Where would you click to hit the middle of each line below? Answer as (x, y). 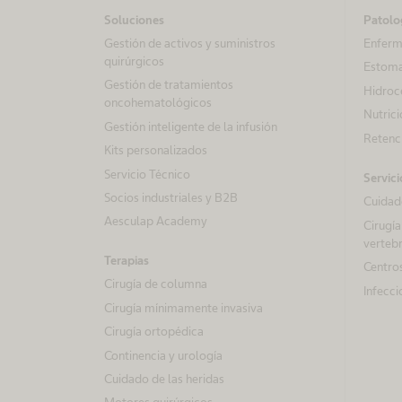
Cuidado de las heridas (164, 378)
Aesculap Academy (156, 221)
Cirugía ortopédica (154, 332)
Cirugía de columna (156, 284)
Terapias (127, 261)
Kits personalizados (156, 150)
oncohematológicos (158, 103)
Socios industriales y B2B (171, 197)
